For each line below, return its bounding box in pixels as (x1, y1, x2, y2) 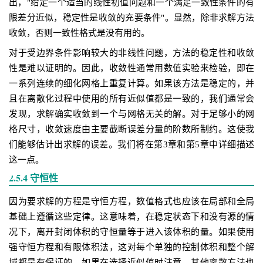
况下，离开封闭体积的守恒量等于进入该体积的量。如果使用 (9, 227, 254, 237)
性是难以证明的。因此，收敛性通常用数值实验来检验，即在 (9, 63, 254, 73)
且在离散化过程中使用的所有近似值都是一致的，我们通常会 (9, 94, 254, 103)
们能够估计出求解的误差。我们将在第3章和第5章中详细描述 (9, 140, 254, 149)
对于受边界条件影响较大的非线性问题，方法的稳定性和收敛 (9, 48, 254, 58)
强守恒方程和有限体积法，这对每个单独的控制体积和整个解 (9, 242, 254, 252)
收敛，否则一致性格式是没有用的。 (9, 28, 150, 38)
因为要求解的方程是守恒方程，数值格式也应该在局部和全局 (9, 197, 254, 206)
